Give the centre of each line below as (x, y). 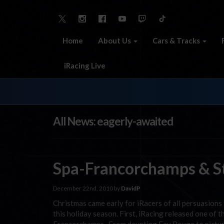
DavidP (131, 188)
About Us (115, 40)
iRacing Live (84, 65)
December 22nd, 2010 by (87, 188)
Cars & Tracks (177, 40)
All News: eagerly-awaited (113, 121)
